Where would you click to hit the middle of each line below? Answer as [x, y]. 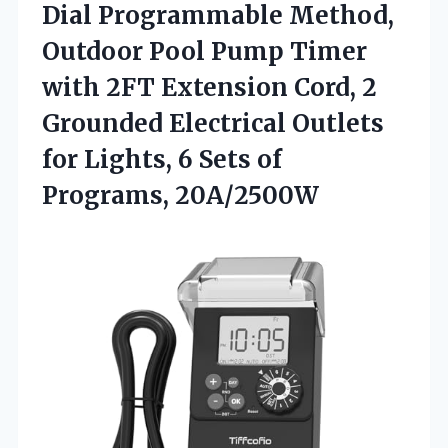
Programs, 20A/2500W [180, 195]
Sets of [240, 159]
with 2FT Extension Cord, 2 [209, 87]
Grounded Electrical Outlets [213, 123]
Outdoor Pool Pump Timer [204, 51]
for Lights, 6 [120, 159]
